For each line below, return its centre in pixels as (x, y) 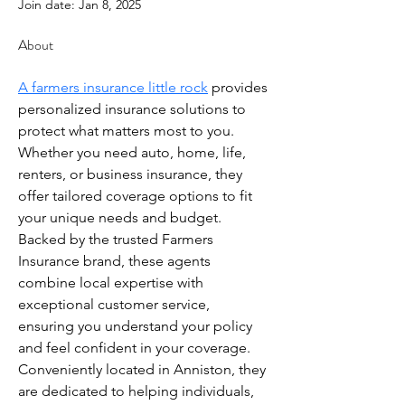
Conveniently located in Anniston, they (144, 369)
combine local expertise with (113, 283)
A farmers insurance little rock (113, 87)
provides (240, 87)
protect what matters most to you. (128, 131)
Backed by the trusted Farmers (118, 239)
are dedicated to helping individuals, (138, 391)
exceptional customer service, (116, 304)
